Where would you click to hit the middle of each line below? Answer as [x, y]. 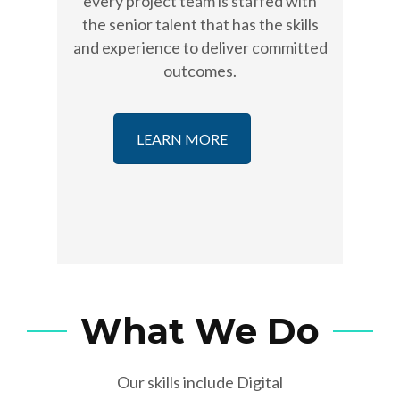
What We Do [200, 331]
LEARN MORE [182, 139]
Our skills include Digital [200, 383]
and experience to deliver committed [200, 48]
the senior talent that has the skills [200, 25]
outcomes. [200, 71]
